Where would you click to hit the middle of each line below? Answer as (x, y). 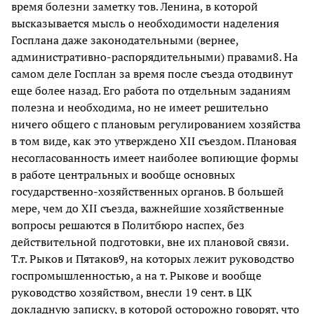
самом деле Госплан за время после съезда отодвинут (152, 73)
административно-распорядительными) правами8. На (155, 56)
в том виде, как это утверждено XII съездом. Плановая (154, 141)
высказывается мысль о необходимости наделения (145, 23)
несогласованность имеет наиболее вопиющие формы (155, 157)
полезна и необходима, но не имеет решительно (140, 107)
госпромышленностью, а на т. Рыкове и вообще (136, 275)
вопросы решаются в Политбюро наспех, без (128, 225)
